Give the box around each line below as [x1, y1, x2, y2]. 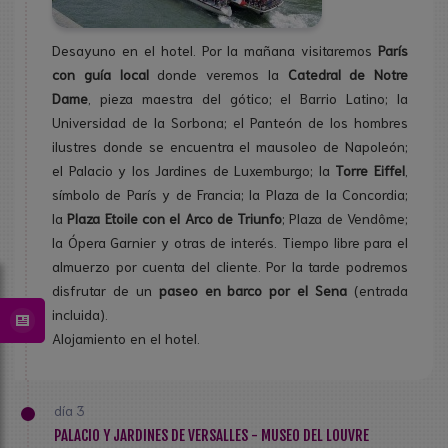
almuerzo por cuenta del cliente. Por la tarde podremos [52, 257, 408, 276]
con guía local [52, 65, 149, 84]
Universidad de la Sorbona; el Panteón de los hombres [52, 113, 408, 132]
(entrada [347, 281, 409, 300]
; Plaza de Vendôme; [282, 209, 409, 228]
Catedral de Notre [287, 65, 408, 84]
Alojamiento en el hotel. [52, 329, 200, 348]
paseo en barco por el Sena [158, 281, 348, 300]
